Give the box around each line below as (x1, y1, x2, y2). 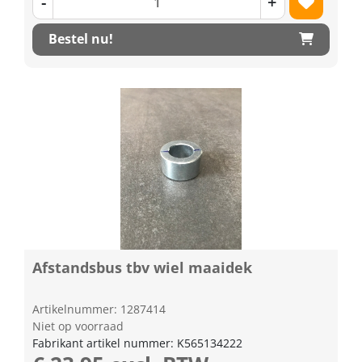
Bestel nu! (48, 30, 113, 48)
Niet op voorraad (32, 318, 124, 334)
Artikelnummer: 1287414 (32, 301, 166, 317)
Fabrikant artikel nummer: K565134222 (32, 335, 242, 351)
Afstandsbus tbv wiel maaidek (32, 257, 252, 277)
